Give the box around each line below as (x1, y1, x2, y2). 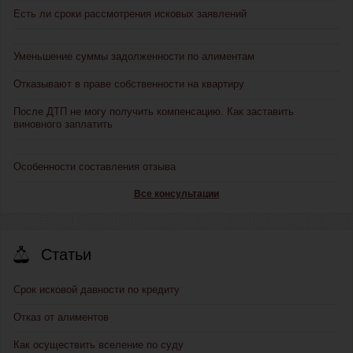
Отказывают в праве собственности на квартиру (13, 78, 244, 91)
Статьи (41, 246, 91, 264)
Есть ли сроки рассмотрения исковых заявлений (13, 8, 247, 20)
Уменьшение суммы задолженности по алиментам (13, 50, 255, 63)
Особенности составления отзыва (13, 161, 176, 173)
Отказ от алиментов (13, 311, 109, 324)
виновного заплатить (13, 118, 113, 131)
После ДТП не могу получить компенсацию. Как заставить (13, 106, 294, 118)
